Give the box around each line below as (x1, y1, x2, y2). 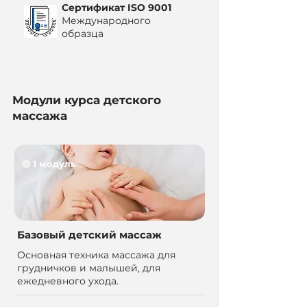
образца (62, 27, 103, 40)
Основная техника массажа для (17, 249, 175, 261)
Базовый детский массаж (17, 228, 162, 241)
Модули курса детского (12, 93, 161, 107)
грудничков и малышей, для (17, 262, 160, 274)
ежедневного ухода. (17, 275, 119, 287)
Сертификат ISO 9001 (62, 1, 171, 14)
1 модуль (33, 158, 76, 169)
